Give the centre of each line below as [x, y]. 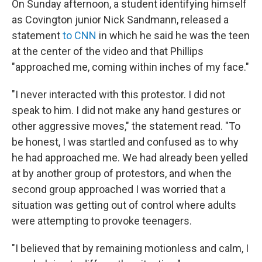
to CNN [80, 35]
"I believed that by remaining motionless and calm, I [130, 248]
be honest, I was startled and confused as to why [125, 142]
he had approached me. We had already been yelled [130, 157]
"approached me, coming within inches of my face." [130, 67]
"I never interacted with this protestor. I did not [118, 94]
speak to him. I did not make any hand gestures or [126, 110]
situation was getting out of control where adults [124, 205]
